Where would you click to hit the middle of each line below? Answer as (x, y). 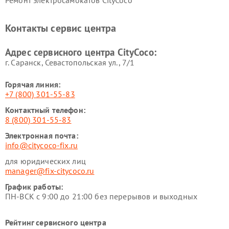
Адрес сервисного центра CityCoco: (81, 52)
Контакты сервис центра (61, 28)
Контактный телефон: (45, 110)
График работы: (34, 187)
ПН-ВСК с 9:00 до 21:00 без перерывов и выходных (101, 196)
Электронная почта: (42, 135)
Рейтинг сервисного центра (56, 222)
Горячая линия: (33, 84)
